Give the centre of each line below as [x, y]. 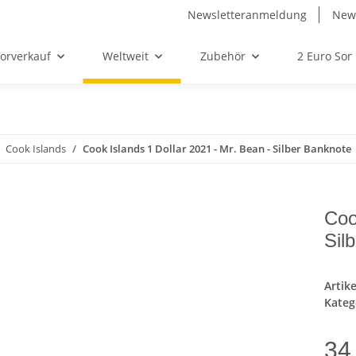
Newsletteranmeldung [247, 15]
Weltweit [125, 56]
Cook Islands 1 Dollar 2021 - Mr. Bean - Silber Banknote [217, 149]
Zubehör [222, 56]
